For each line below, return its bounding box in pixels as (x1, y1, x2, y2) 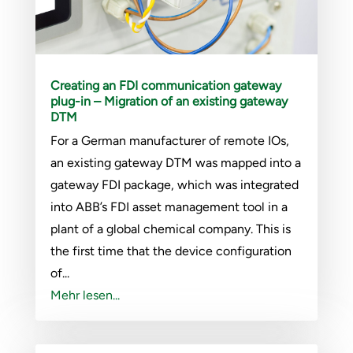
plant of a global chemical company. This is (50, 221, 291, 236)
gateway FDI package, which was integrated (50, 176, 299, 192)
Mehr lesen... (50, 287, 120, 303)
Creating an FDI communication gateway (50, 77, 281, 93)
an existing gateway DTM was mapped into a (50, 154, 301, 170)
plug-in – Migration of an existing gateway (50, 93, 288, 109)
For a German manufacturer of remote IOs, (50, 132, 289, 148)
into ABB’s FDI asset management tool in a (50, 199, 288, 214)
